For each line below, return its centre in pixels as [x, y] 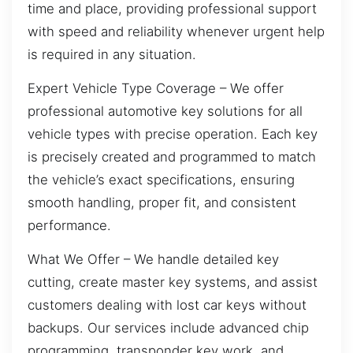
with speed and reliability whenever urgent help [176, 31]
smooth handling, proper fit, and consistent [162, 202]
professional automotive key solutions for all [165, 111]
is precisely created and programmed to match [172, 156]
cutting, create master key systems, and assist [173, 282]
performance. [69, 225]
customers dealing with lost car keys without [167, 305]
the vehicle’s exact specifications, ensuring [161, 179]
